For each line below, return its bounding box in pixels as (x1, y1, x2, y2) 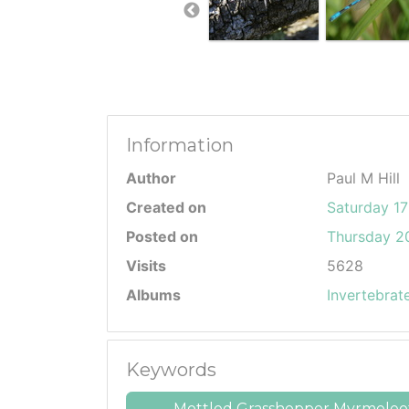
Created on (126, 198, 206, 216)
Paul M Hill (327, 169, 400, 187)
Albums (126, 286, 181, 304)
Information (126, 134, 234, 156)
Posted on (126, 227, 198, 246)
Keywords (126, 359, 216, 381)
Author (126, 169, 176, 187)
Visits (126, 257, 166, 275)
